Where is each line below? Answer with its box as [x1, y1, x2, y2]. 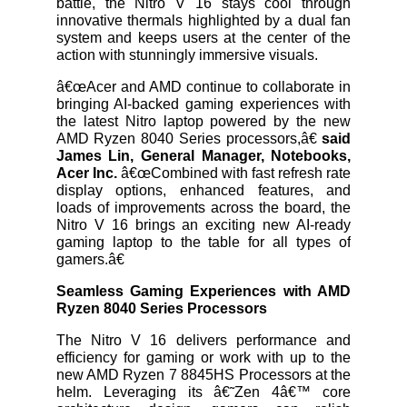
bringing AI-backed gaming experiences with [55, 95, 352, 112]
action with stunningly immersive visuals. [55, 46, 318, 63]
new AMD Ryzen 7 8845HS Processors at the [55, 366, 352, 382]
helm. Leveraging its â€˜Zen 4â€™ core [55, 383, 352, 400]
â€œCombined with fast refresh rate [116, 164, 352, 181]
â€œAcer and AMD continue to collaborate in [55, 78, 352, 94]
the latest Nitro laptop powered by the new [55, 113, 352, 129]
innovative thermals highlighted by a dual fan [55, 12, 352, 28]
